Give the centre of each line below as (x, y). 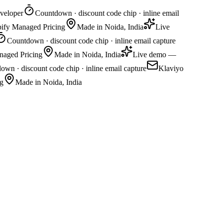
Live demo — (151, 55)
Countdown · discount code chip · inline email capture (88, 41)
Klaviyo (168, 68)
